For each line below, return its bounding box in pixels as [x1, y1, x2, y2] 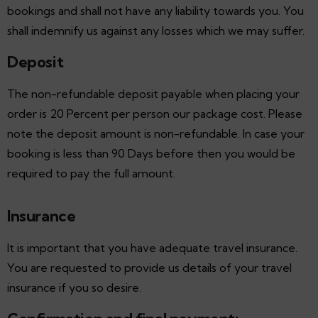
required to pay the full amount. [7, 165, 175, 180]
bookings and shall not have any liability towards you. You [7, 3, 304, 18]
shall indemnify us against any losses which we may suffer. [7, 23, 305, 38]
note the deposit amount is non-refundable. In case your [7, 126, 305, 141]
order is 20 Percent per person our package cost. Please [7, 106, 302, 121]
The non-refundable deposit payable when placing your [7, 86, 300, 101]
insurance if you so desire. [7, 280, 141, 295]
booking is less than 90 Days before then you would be [7, 146, 295, 160]
